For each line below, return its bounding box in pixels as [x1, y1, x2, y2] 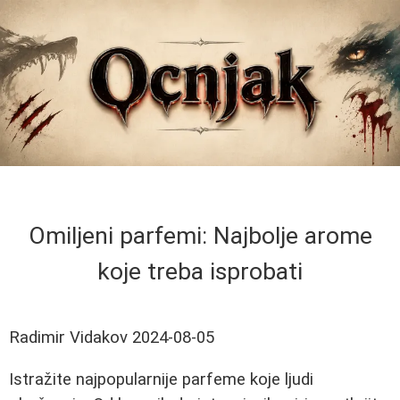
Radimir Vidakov [9, 328, 128, 348]
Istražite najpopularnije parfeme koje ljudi [9, 369, 313, 389]
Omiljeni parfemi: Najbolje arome [28, 221, 372, 251]
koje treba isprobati [97, 257, 303, 287]
